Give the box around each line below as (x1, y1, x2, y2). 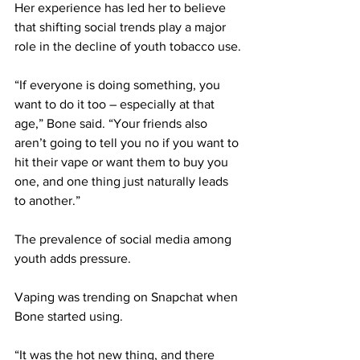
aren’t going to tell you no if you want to (14, 136, 242, 150)
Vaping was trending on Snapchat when (14, 290, 241, 305)
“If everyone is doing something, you (14, 78, 223, 92)
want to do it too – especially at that (14, 97, 218, 112)
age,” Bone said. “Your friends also (14, 117, 211, 131)
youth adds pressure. (14, 252, 134, 266)
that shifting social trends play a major (14, 20, 229, 35)
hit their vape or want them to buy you (14, 155, 231, 170)
